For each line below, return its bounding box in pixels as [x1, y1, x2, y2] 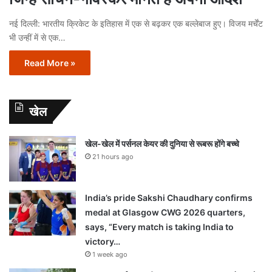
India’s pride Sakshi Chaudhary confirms [85, 192, 253, 203]
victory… [85, 236, 120, 246]
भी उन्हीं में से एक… [9, 32, 66, 42]
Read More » [24, 57, 75, 68]
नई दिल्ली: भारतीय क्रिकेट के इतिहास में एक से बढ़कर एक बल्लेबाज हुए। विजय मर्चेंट [9, 18, 263, 29]
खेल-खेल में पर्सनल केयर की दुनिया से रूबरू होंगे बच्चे [85, 138, 239, 149]
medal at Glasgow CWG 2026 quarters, [85, 206, 245, 217]
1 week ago [92, 250, 127, 259]
